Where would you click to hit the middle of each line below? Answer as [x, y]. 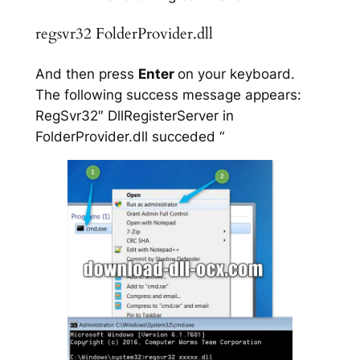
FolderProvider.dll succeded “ [129, 136]
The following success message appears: [168, 94]
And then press [86, 74]
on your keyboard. [236, 74]
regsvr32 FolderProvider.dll [124, 34]
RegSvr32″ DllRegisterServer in [134, 115]
